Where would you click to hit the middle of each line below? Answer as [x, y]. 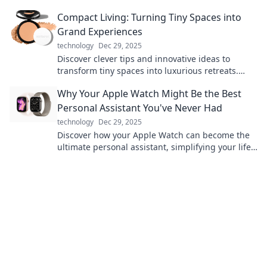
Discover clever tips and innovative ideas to [144, 59]
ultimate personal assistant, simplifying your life [154, 147]
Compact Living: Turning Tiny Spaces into [149, 17]
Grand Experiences [100, 32]
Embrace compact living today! [119, 83]
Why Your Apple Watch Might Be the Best [149, 94]
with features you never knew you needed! [142, 159]
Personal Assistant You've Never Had [140, 108]
